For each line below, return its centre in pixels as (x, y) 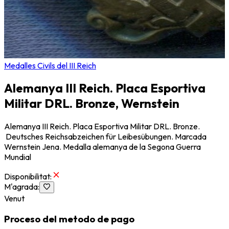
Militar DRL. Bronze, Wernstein (92, 104)
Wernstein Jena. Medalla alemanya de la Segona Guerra (102, 147)
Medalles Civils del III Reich (50, 65)
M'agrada (21, 187)
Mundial (18, 157)
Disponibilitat (27, 177)
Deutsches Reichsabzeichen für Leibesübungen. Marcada (105, 137)
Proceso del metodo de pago (69, 219)
